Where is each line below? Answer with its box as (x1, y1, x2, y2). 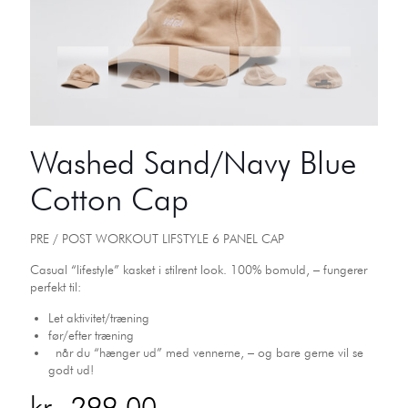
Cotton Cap (30, 178, 189, 218)
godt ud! (48, 362, 94, 377)
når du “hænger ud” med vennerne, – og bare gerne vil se (48, 344, 363, 360)
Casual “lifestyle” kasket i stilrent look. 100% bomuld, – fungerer (30, 261, 367, 277)
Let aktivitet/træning (48, 310, 149, 325)
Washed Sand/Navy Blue (30, 142, 356, 181)
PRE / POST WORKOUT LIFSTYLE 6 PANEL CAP (30, 230, 284, 246)
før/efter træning (48, 327, 134, 342)
